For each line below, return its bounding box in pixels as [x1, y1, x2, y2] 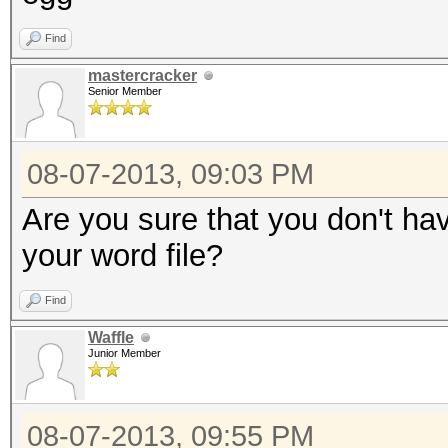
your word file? [22, 238, 223, 273]
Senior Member [88, 85, 162, 97]
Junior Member [88, 347, 161, 359]
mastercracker [88, 67, 197, 84]
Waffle [88, 329, 134, 346]
